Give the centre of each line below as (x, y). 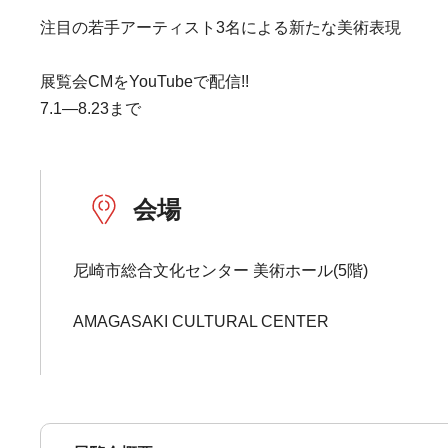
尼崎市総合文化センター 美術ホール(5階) (221, 270)
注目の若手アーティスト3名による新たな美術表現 (221, 27)
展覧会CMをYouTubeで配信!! (145, 81)
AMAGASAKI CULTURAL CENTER (201, 321)
